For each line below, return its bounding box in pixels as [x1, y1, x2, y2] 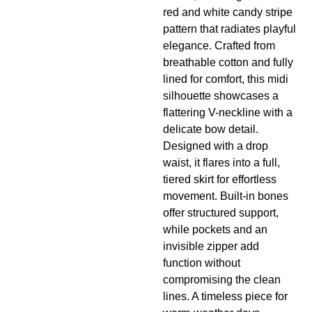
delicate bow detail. [163, 123, 258, 136]
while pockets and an [163, 224, 267, 236]
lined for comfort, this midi [163, 73, 288, 86]
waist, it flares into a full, [163, 157, 280, 169]
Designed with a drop [163, 140, 268, 153]
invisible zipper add [163, 240, 259, 253]
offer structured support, [163, 207, 279, 219]
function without [163, 257, 240, 270]
